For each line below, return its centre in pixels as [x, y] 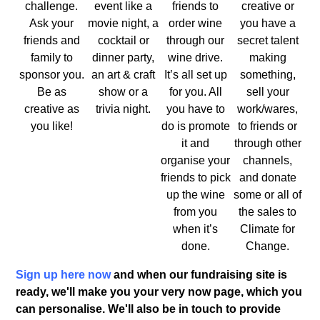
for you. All [195, 91]
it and [196, 143]
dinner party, [124, 57]
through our [196, 40]
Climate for [268, 229]
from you [196, 211]
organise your [196, 160]
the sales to [268, 211]
